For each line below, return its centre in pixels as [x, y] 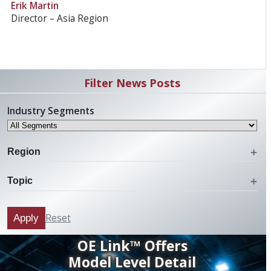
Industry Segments [51, 110]
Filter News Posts [132, 83]
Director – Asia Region [60, 19]
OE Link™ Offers [132, 246]
